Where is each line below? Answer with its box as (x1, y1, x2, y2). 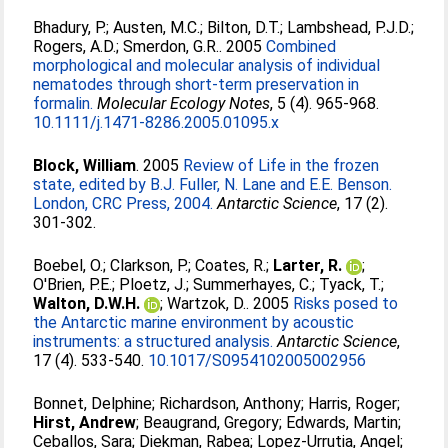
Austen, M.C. (113, 18, 201, 37)
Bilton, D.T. (207, 18, 281, 37)
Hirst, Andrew (33, 413, 137, 432)
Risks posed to (293, 294, 399, 313)
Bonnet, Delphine (33, 394, 153, 413)
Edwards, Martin (286, 413, 399, 432)
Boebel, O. (33, 256, 104, 275)
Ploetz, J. (119, 275, 187, 294)
